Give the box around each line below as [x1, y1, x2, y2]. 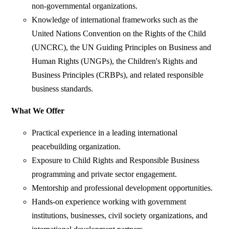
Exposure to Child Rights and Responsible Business [32, 156, 200, 165]
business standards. [32, 84, 94, 94]
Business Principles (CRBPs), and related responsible [32, 71, 204, 80]
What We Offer [11, 106, 65, 116]
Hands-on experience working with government [32, 197, 187, 207]
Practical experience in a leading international [32, 128, 178, 138]
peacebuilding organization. [32, 142, 121, 151]
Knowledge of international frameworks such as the [32, 15, 198, 25]
